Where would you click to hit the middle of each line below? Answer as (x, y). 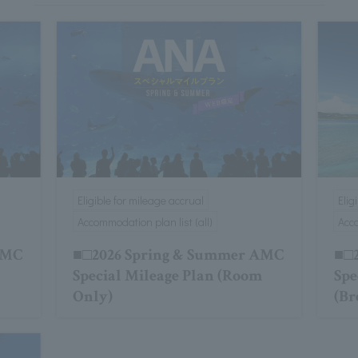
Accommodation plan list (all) (145, 222)
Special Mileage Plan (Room (167, 276)
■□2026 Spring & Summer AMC (178, 255)
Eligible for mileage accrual (140, 201)
